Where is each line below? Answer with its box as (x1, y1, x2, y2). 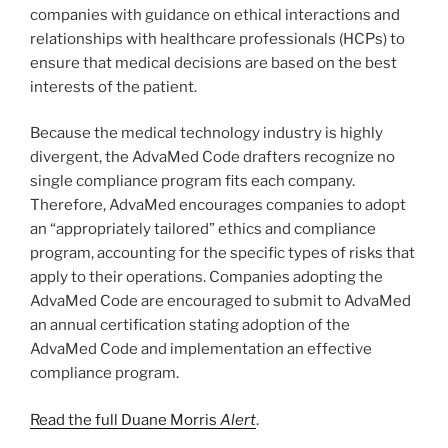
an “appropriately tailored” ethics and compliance (30, 220, 376, 239)
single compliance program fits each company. (30, 172, 355, 191)
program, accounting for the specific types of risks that (30, 244, 415, 263)
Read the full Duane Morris (30, 410, 220, 429)
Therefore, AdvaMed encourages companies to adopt (30, 196, 406, 215)
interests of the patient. (30, 77, 197, 96)
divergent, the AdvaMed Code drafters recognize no (30, 148, 395, 167)
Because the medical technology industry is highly (30, 124, 383, 143)
